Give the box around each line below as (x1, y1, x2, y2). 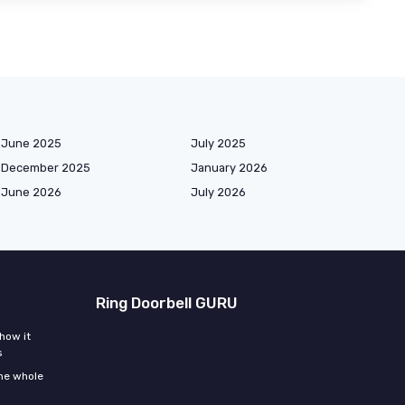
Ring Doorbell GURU (96, 294, 238, 313)
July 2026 (191, 185, 246, 200)
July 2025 (191, 137, 246, 151)
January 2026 (191, 161, 268, 175)
